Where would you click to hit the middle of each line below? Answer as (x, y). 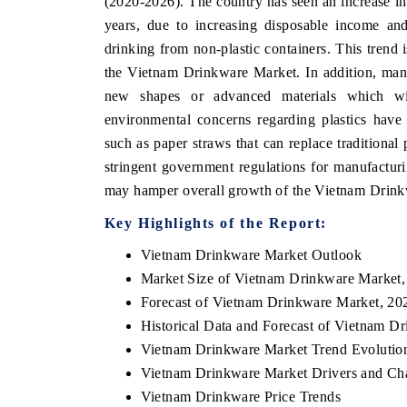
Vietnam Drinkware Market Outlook (251, 254)
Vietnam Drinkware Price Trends (241, 396)
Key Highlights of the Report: (215, 223)
